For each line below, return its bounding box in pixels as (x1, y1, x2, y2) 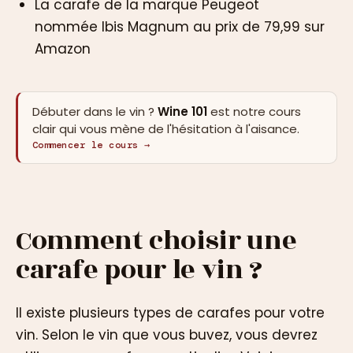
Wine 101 (158, 102, 207, 120)
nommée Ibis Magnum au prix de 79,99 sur (35, 17, 325, 36)
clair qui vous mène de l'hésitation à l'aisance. (32, 120, 299, 137)
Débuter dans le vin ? (32, 102, 158, 120)
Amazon (35, 39, 91, 58)
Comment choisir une (16, 221, 297, 262)
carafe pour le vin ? (16, 250, 262, 291)
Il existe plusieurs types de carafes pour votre (16, 303, 325, 322)
